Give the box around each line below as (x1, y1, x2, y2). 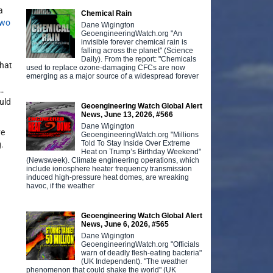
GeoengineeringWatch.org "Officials (81, 239, 200, 249)
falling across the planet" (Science (81, 46, 194, 55)
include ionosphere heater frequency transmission (26, 164, 193, 173)
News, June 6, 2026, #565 (81, 219, 169, 229)
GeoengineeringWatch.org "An (81, 29, 183, 38)
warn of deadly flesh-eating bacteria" (81, 248, 202, 257)
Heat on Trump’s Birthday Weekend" (81, 147, 202, 156)
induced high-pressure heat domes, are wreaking (26, 172, 190, 182)
